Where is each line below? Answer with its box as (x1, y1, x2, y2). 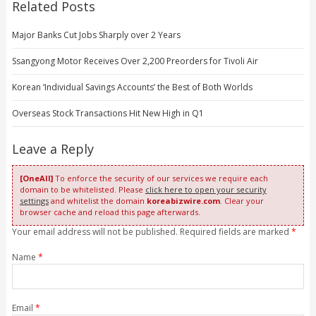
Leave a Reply (11, 140, 94, 157)
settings (19, 195, 49, 206)
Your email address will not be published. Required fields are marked (11, 225, 291, 238)
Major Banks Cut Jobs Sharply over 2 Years (11, 28, 181, 41)
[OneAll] (19, 172, 53, 183)
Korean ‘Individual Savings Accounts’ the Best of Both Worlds (11, 80, 253, 93)
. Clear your (219, 195, 264, 206)
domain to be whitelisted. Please (19, 183, 145, 195)
